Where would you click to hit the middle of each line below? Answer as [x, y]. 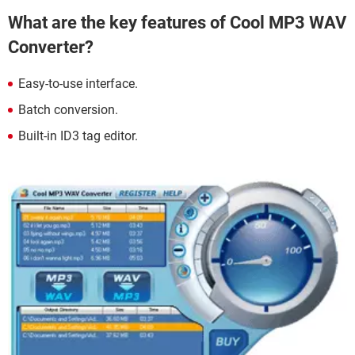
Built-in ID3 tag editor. [78, 136]
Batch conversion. [68, 109]
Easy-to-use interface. [78, 83]
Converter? [51, 48]
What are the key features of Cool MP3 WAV [177, 23]
